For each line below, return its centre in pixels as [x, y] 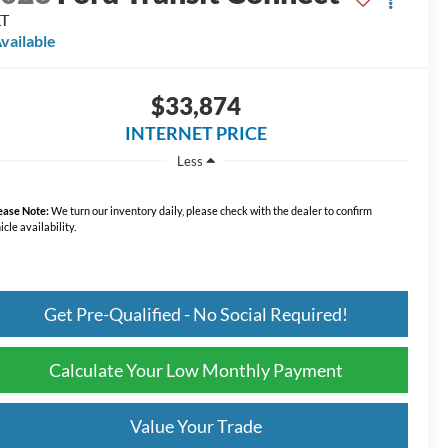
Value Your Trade [195, 425]
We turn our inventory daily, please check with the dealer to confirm [211, 210]
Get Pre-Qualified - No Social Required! [195, 313]
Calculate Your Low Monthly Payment [195, 369]
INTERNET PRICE [195, 133]
